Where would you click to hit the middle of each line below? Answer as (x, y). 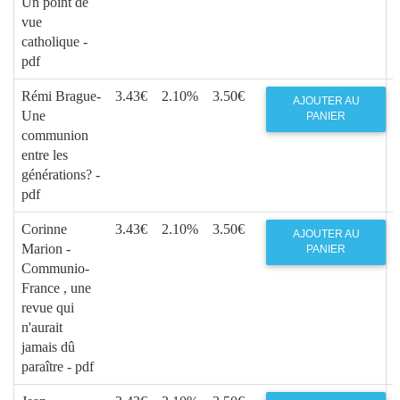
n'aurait (42, 327)
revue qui (48, 307)
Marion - (46, 248)
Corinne (44, 229)
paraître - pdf (58, 366)
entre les (45, 154)
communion (55, 135)
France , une (56, 287)
